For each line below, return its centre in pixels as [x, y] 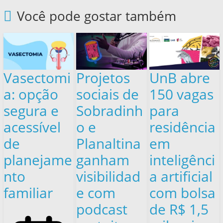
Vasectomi [37, 77]
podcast [102, 209]
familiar [28, 192]
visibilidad [109, 176]
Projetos [103, 77]
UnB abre [180, 77]
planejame [38, 160]
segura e [31, 110]
